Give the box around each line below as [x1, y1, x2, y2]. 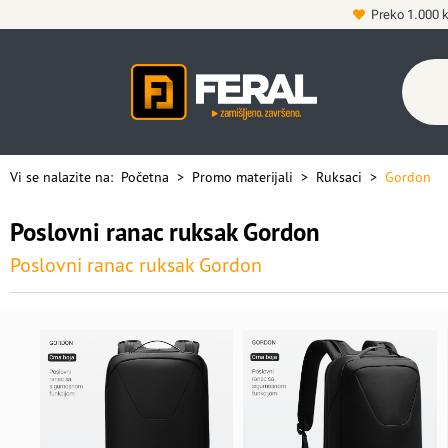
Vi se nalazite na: [10, 168, 121, 186]
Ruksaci [316, 168, 362, 186]
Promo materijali [192, 168, 293, 186]
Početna [121, 168, 169, 186]
